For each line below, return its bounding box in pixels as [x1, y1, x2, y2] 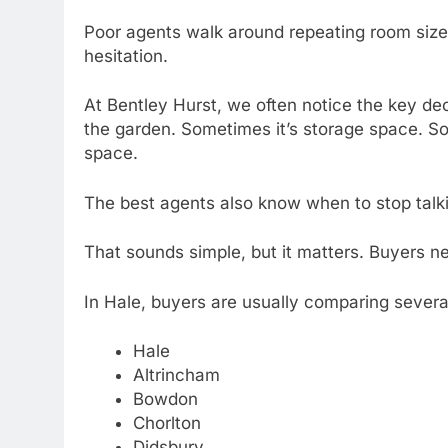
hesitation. [84, 45, 168, 66]
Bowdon [132, 389, 198, 410]
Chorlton [132, 413, 201, 434]
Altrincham [132, 365, 220, 386]
